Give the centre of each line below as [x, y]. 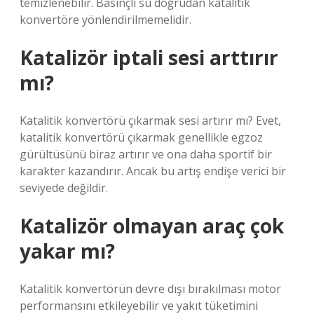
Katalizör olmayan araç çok [152, 226]
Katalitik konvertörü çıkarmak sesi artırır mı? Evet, [150, 121]
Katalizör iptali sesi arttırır [149, 57]
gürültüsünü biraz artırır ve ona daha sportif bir [146, 154]
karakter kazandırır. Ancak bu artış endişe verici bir [153, 171]
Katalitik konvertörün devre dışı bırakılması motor [150, 289]
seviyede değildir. [64, 188]
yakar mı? [67, 251]
